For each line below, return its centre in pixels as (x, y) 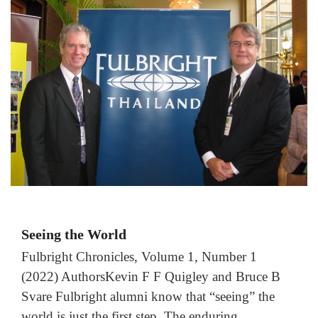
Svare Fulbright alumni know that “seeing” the (148, 296)
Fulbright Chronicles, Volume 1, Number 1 (139, 256)
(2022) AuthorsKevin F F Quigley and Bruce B (151, 276)
